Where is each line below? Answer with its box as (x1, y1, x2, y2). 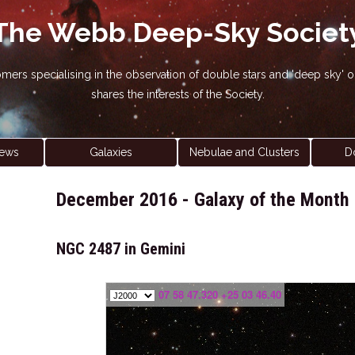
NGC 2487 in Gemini (56, 239, 185, 258)
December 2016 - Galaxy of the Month (56, 188, 349, 211)
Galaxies (90, 146, 132, 158)
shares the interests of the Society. (90, 88, 265, 101)
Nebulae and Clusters (189, 146, 300, 158)
